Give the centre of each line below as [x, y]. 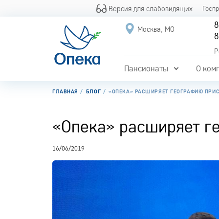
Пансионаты [146, 68]
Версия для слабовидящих [150, 8]
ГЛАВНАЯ [65, 91]
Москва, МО [156, 29]
